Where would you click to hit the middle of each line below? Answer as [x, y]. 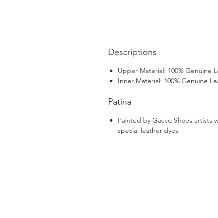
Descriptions [132, 52]
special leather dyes [148, 130]
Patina [120, 101]
